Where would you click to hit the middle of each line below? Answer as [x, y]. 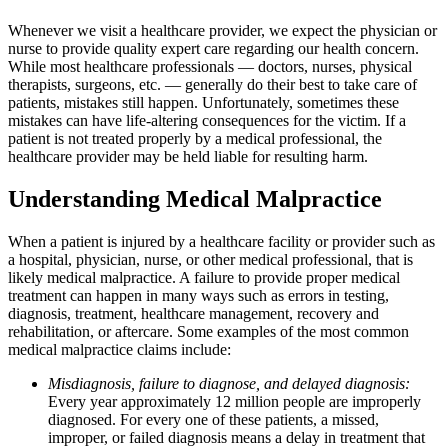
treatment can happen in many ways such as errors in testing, [198, 295]
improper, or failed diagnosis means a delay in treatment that [236, 437]
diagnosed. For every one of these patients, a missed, [213, 419]
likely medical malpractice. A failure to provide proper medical [204, 277]
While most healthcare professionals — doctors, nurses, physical [210, 66]
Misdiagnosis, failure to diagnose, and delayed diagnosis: [229, 383]
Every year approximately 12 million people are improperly [234, 401]
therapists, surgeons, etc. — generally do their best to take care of [212, 84]
